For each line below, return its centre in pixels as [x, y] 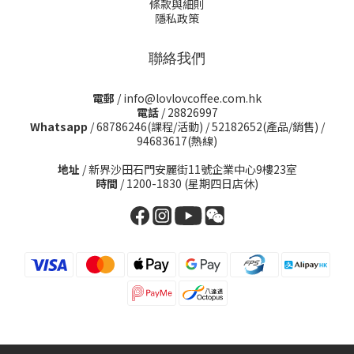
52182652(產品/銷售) [265, 126]
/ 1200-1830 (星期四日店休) [188, 183]
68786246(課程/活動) [149, 126]
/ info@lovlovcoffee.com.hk [188, 98]
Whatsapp [58, 126]
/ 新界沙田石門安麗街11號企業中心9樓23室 [188, 169]
